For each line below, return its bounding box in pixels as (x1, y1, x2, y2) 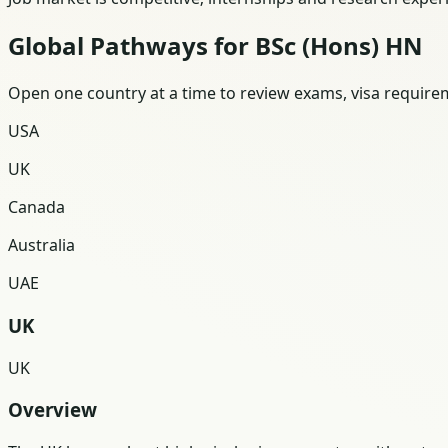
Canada (8, 196, 65, 219)
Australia (8, 234, 75, 257)
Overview (8, 397, 97, 423)
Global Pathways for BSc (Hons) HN (8, 29, 423, 63)
